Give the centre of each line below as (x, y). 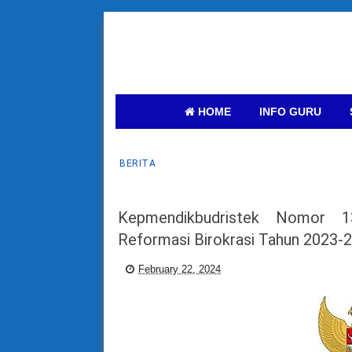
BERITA (137, 163)
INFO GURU (290, 112)
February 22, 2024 (180, 269)
